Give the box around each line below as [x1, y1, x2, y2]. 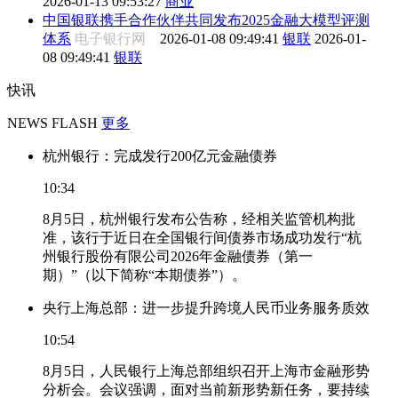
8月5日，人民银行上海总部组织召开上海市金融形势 [43, 362, 370, 378]
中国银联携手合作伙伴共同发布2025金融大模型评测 [43, 12, 370, 28]
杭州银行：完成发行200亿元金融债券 [43, 147, 277, 163]
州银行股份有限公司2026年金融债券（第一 [43, 248, 313, 264]
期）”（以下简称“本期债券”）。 [43, 267, 246, 283]
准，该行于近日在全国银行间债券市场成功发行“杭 [43, 229, 362, 245]
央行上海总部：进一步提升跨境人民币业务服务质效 [43, 299, 370, 315]
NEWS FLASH [7, 115, 98, 131]
